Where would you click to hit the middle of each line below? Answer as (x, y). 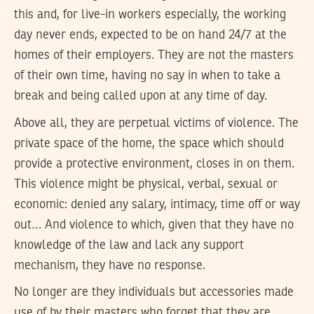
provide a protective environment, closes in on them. (154, 164)
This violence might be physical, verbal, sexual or (146, 184)
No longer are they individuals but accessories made (154, 293)
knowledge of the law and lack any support (129, 245)
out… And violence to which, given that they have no (154, 225)
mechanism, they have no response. (110, 265)
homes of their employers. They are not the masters (154, 56)
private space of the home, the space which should (149, 143)
